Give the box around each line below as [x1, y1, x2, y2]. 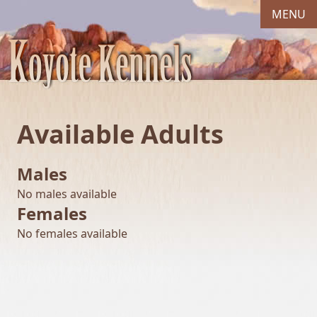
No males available [17, 186, 117, 202]
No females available [17, 226, 127, 241]
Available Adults [17, 117, 224, 151]
